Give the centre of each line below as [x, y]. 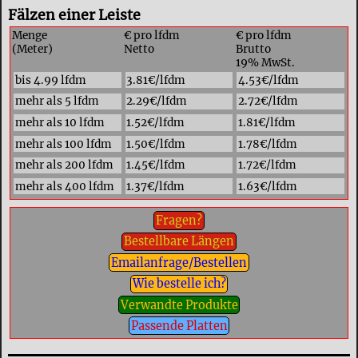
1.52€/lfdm [156, 123]
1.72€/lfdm [267, 165]
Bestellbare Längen [179, 242]
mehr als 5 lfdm [57, 101]
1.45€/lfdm [156, 165]
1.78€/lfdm [267, 144]
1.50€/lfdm [156, 144]
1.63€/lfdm [267, 186]
